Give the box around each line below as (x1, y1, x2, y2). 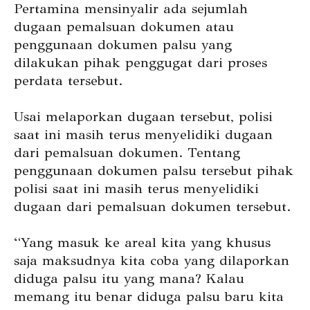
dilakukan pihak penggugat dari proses (14, 54, 267, 72)
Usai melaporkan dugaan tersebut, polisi (14, 108, 273, 126)
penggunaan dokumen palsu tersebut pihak (14, 162, 293, 180)
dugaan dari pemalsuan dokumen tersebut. (14, 198, 291, 216)
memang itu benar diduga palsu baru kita (14, 288, 284, 306)
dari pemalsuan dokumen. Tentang (14, 144, 240, 162)
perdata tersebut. (14, 72, 122, 90)
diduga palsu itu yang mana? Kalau (14, 270, 244, 288)
